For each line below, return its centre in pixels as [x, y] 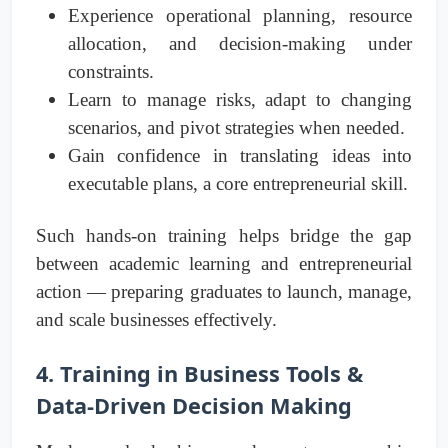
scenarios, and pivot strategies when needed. [236, 128]
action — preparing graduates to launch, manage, [224, 292]
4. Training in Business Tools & [199, 374]
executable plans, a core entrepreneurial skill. [238, 184]
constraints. [111, 72]
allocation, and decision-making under [240, 44]
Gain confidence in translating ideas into [240, 156]
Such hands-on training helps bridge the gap [224, 236]
